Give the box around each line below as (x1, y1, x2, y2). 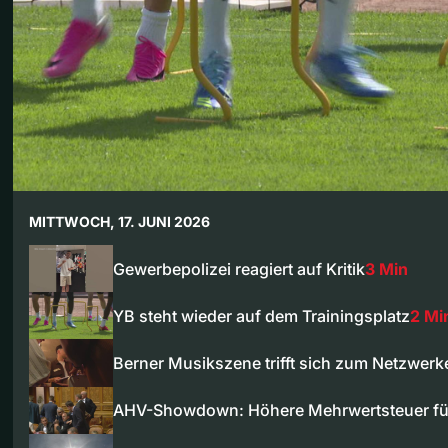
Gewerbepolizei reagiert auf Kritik (113, 258, 365, 279)
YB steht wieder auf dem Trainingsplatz (113, 305, 410, 326)
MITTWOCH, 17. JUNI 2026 (29, 212, 210, 230)
